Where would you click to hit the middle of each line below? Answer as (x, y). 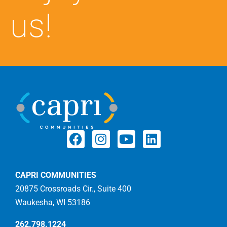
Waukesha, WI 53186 (53, 203)
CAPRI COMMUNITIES (56, 175)
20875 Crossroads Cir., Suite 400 (73, 189)
